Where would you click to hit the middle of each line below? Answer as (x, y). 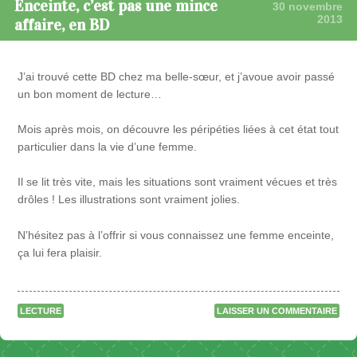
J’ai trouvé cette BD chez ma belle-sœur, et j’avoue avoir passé (177, 76)
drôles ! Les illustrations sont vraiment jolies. (129, 200)
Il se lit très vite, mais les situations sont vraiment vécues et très (178, 182)
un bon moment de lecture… (90, 94)
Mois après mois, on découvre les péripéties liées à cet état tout (178, 129)
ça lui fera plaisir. (60, 252)
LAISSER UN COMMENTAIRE (277, 311)
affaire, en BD (62, 25)
